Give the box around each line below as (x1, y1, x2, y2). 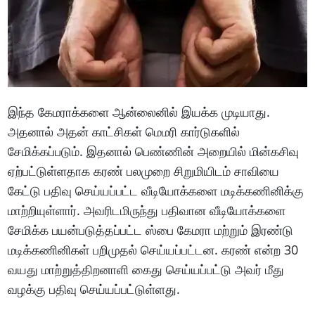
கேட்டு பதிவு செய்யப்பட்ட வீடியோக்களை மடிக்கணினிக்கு (8, 182, 304, 200)
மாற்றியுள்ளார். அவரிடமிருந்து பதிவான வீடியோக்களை (8, 202, 286, 219)
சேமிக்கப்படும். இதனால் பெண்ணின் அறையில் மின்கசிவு (8, 143, 300, 160)
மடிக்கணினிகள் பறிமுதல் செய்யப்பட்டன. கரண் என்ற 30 (8, 241, 299, 259)
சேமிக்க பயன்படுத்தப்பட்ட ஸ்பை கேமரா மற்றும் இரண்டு (8, 221, 294, 239)
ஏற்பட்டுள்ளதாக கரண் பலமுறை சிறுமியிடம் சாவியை (8, 162, 280, 180)
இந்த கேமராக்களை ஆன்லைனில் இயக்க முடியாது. (8, 103, 271, 121)
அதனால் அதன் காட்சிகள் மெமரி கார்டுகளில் (8, 123, 240, 141)
